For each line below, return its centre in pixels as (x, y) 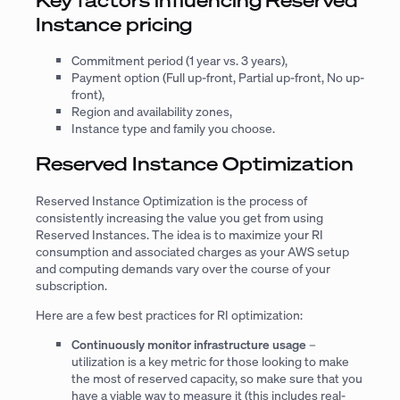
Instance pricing (114, 24)
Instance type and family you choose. (173, 128)
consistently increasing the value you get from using (179, 217)
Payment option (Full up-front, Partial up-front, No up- (218, 77)
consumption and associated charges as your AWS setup (192, 251)
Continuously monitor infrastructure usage (189, 345)
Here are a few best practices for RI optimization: (169, 314)
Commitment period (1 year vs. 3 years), (179, 60)
